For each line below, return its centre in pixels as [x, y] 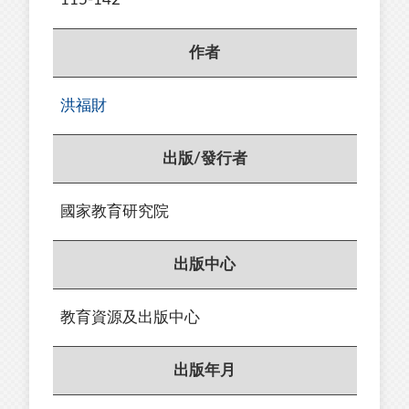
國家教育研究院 [115, 212]
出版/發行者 [204, 159]
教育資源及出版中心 [130, 317]
